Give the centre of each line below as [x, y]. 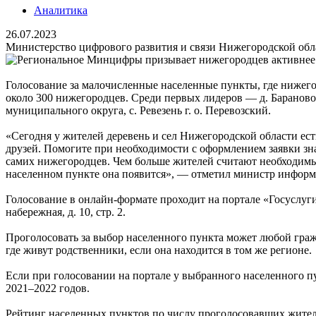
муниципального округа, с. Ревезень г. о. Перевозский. [138, 110]
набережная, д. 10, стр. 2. [66, 212]
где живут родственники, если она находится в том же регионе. [159, 250]
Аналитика [61, 10]
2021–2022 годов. [48, 288]
